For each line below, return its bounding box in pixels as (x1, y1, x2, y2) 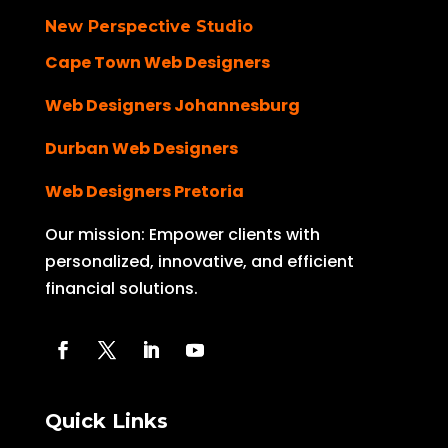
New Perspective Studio (44, 17, 253, 37)
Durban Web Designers (44, 137, 238, 161)
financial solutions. (44, 277, 198, 301)
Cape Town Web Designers (44, 51, 273, 75)
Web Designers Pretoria (44, 180, 247, 204)
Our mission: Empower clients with (44, 223, 320, 247)
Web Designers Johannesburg (44, 94, 300, 118)
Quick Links (44, 409, 168, 434)
